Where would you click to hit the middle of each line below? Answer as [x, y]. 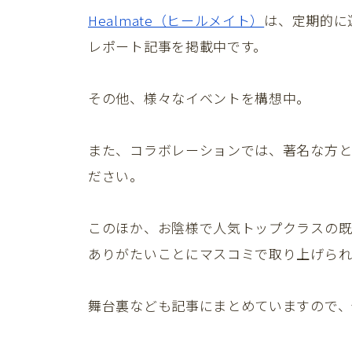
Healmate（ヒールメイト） [176, 20]
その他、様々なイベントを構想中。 [200, 98]
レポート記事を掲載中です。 [178, 46]
